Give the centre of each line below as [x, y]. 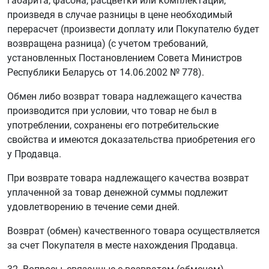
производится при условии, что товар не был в [112, 111]
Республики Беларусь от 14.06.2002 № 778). [106, 72]
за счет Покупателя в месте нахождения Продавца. [122, 245]
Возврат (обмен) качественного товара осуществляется [134, 231]
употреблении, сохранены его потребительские [113, 125]
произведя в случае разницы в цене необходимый [120, 15]
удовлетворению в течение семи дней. [93, 207]
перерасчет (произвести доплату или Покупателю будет [133, 29]
